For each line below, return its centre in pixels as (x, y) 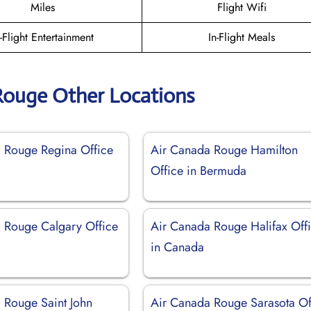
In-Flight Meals (242, 37)
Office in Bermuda (199, 170)
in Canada (178, 247)
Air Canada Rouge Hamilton (225, 150)
